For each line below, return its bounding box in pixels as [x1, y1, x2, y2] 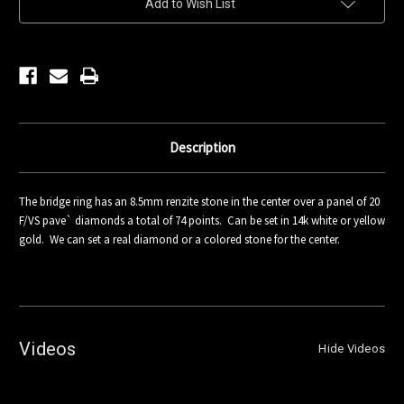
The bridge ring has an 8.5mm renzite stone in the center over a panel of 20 [19, 194, 380, 210]
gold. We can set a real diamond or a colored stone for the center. [19, 232, 340, 248]
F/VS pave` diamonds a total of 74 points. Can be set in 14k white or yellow [19, 213, 385, 229]
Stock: [19, 5, 52, 19]
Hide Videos [318, 342, 385, 356]
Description [169, 139, 235, 157]
